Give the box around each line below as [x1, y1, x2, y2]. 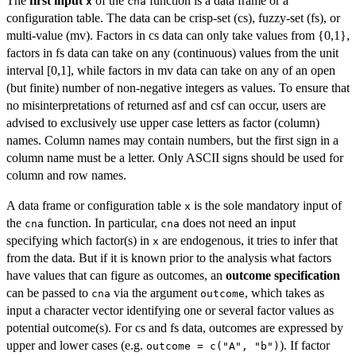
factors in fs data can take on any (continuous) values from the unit [6, 46, 339, 60]
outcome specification [226, 269, 340, 283]
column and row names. [6, 168, 126, 183]
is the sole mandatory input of [191, 199, 342, 213]
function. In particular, [44, 216, 161, 230]
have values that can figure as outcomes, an [6, 269, 226, 283]
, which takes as [245, 286, 324, 300]
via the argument [110, 286, 200, 300]
